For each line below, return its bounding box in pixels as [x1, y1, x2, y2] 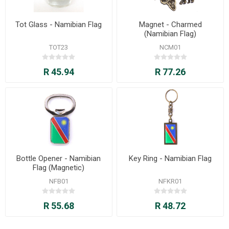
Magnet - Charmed [139, 20, 202, 30]
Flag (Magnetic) [33, 163, 85, 173]
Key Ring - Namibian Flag [129, 154, 212, 164]
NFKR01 [158, 177, 182, 186]
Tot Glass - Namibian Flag [15, 20, 102, 30]
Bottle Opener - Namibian [16, 154, 101, 164]
